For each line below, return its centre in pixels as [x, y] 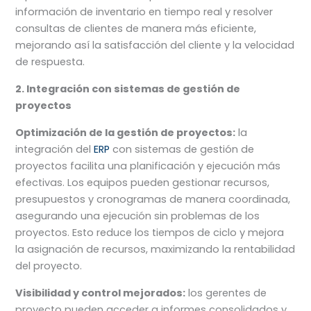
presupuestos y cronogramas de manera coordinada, [153, 199]
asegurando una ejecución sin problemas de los [138, 216]
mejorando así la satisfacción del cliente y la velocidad [155, 45]
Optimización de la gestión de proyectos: [126, 132]
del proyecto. [50, 266]
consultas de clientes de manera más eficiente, [136, 28]
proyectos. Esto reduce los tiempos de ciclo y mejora [150, 232]
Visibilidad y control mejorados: [101, 293]
